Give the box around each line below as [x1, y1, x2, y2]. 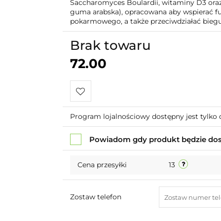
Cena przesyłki [77, 160, 127, 169]
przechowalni [75, 129, 125, 139]
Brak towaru [70, 37, 151, 53]
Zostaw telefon [70, 192, 121, 201]
